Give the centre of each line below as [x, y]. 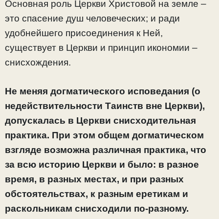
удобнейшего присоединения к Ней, [84, 33]
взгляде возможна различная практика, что [106, 150]
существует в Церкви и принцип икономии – [101, 48]
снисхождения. [38, 63]
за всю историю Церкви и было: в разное [102, 164]
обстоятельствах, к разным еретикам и [97, 194]
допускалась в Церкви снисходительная [100, 120]
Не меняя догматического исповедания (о [103, 91]
